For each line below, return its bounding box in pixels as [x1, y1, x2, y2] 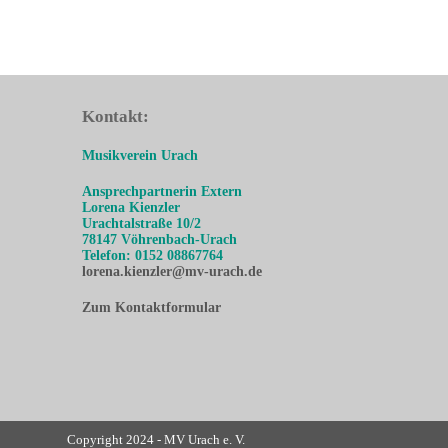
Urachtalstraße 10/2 [82, 216, 202, 231]
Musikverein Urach [82, 148, 199, 163]
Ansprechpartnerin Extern [82, 184, 243, 199]
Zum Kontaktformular [82, 300, 222, 315]
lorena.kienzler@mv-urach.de [82, 264, 263, 279]
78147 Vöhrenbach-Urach [82, 232, 238, 247]
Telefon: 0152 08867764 [82, 248, 224, 263]
